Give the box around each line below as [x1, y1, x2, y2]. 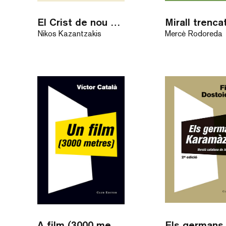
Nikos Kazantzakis [37, 28, 101, 38]
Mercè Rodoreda [165, 28, 223, 38]
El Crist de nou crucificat [110, 16, 121, 28]
